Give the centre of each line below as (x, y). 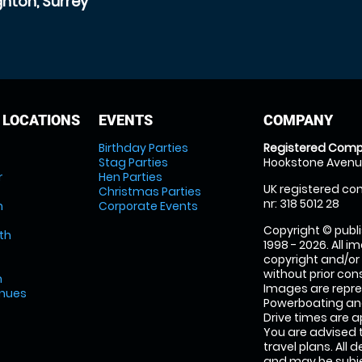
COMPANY (299, 120)
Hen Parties (130, 177)
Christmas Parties (149, 192)
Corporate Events (148, 206)
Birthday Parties (143, 148)
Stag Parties (133, 162)
